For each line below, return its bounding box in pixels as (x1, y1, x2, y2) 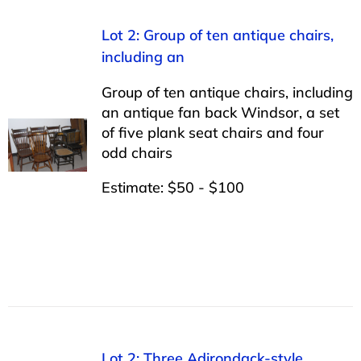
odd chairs (101, 143, 172, 162)
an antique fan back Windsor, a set (101, 102, 339, 122)
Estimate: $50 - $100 (101, 177, 244, 197)
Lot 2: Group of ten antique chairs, (101, 25, 334, 44)
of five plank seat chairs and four (101, 122, 324, 142)
